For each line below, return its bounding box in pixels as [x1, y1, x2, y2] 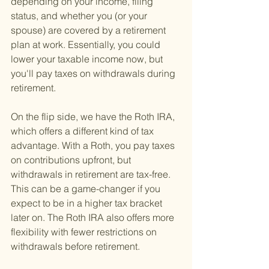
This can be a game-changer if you [11, 183, 163, 195]
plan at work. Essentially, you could [11, 38, 163, 51]
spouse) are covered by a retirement [11, 24, 168, 37]
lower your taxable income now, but [11, 53, 165, 65]
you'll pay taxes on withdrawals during [11, 67, 178, 80]
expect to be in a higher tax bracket [11, 197, 165, 210]
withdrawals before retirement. [11, 240, 140, 253]
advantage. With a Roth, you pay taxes [11, 139, 177, 152]
